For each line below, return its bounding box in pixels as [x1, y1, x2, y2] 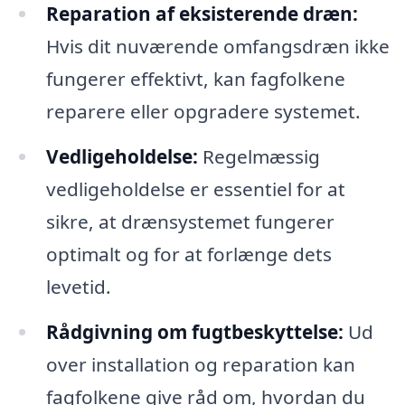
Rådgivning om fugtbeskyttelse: [45, 318, 344, 344]
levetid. [45, 273, 111, 299]
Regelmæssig [197, 143, 320, 169]
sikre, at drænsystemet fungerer [45, 208, 334, 234]
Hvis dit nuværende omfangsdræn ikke [45, 33, 390, 59]
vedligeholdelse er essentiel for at [45, 175, 345, 202]
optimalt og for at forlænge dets [45, 240, 332, 267]
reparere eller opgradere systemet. [45, 98, 361, 124]
